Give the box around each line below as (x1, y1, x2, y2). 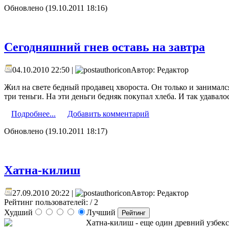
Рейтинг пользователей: (4, 197, 88, 207)
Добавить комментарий (67, 109, 149, 119)
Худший (4, 208, 33, 217)
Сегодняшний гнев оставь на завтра (4, 40, 205, 54)
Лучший (86, 208, 118, 217)
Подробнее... (11, 109, 56, 119)
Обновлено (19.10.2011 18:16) (4, 4, 107, 13)
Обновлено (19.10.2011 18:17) (4, 127, 107, 136)
